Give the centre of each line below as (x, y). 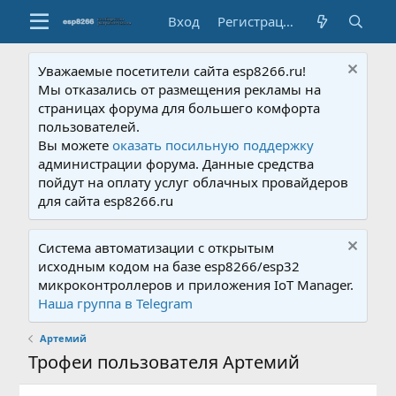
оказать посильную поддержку (213, 145)
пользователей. (89, 126)
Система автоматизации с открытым (156, 247)
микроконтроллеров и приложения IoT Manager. (196, 285)
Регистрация (288, 21)
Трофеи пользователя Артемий (164, 362)
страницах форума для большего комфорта (179, 108)
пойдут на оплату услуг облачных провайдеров (194, 182)
